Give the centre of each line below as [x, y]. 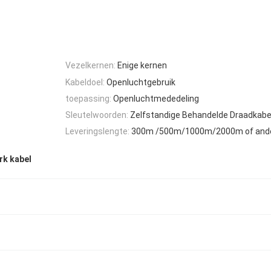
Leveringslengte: [97, 132]
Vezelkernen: [90, 66]
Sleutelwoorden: [97, 115]
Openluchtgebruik [141, 82]
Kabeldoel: [85, 82]
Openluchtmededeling [156, 98]
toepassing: [88, 98]
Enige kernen [142, 66]
